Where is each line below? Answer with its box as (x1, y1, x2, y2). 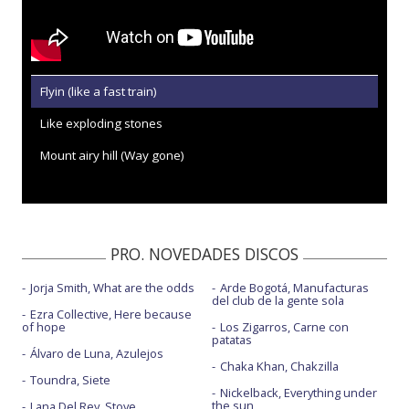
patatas (211, 331, 252, 348)
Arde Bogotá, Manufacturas (219, 279, 369, 296)
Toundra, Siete (30, 372, 110, 388)
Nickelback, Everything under (219, 384, 377, 401)
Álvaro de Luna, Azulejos (30, 345, 163, 362)
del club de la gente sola (211, 292, 344, 309)
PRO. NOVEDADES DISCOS (110, 243, 299, 265)
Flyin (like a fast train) (40, 83, 157, 100)
